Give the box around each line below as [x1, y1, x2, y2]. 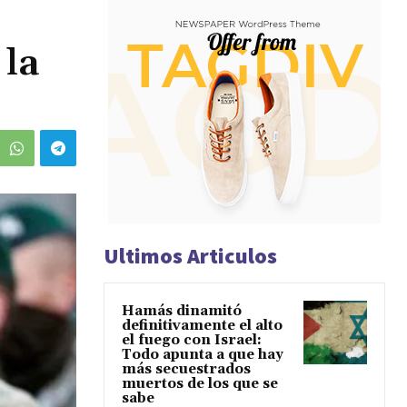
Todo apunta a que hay [122, 346, 283, 364]
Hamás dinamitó [122, 303, 242, 321]
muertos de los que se [122, 375, 278, 393]
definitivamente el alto [122, 317, 283, 335]
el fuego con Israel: [122, 332, 262, 350]
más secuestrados [122, 361, 251, 379]
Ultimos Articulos [104, 242, 277, 271]
